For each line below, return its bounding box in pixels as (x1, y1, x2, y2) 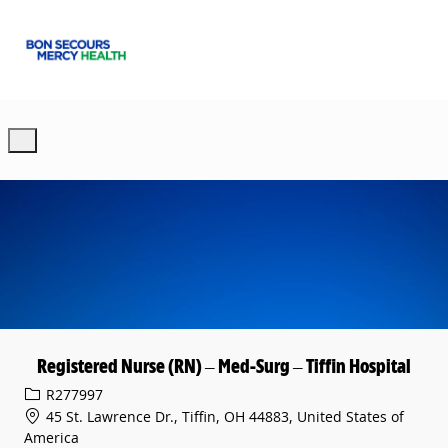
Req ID (23, 383, 67, 403)
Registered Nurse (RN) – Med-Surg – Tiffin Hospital (37, 353, 411, 380)
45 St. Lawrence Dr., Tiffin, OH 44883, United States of (42, 407, 404, 427)
